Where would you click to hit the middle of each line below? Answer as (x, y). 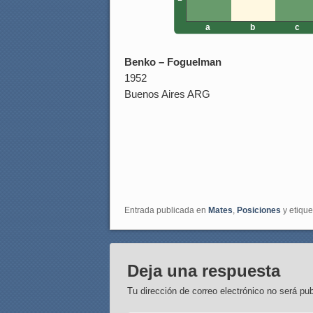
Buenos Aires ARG (167, 94)
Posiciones (259, 211)
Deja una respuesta (204, 271)
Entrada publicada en (166, 211)
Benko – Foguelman (173, 62)
